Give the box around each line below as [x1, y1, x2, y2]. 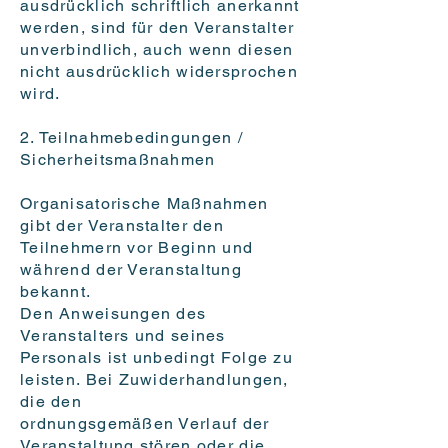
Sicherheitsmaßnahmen [20, 150, 216, 170]
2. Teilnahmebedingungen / [20, 128, 243, 148]
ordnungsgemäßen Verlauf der [20, 414, 270, 434]
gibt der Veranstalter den [20, 216, 224, 236]
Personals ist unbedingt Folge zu [20, 348, 293, 368]
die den [20, 392, 82, 412]
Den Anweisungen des [20, 304, 207, 324]
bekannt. [20, 282, 92, 302]
